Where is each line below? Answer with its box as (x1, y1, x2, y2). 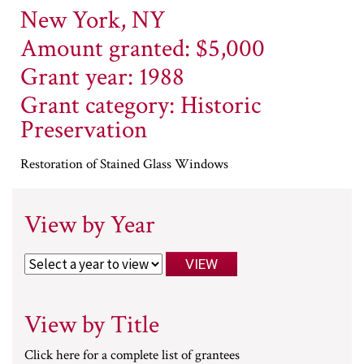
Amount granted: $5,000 (20, 32, 265, 65)
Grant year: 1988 (20, 61, 184, 93)
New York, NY (20, 4, 166, 37)
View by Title (24, 309, 159, 341)
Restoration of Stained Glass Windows (20, 155, 228, 173)
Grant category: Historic (20, 89, 261, 122)
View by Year (24, 209, 155, 241)
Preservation (20, 114, 147, 146)
